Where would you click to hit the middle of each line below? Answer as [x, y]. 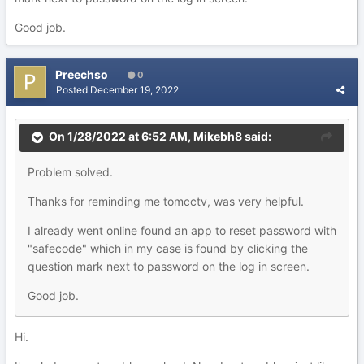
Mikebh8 [218, 136]
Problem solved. [70, 172]
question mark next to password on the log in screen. [169, 266]
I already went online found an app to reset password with [182, 230]
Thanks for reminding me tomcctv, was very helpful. [167, 201]
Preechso [82, 74]
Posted [73, 90]
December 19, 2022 [134, 90]
